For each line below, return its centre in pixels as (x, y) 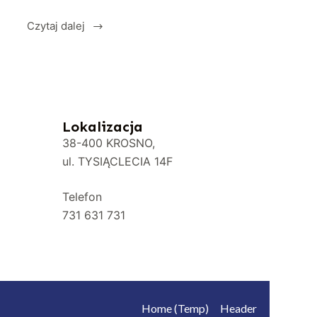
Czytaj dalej (56, 26)
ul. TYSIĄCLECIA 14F (118, 162)
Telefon (82, 197)
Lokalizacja (103, 127)
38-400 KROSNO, (109, 143)
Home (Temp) (175, 309)
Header (238, 309)
